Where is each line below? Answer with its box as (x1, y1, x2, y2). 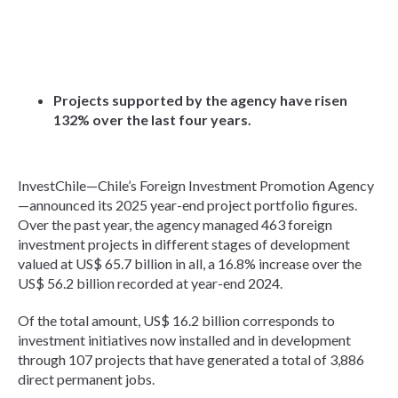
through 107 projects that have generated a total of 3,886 (18, 351, 364, 369)
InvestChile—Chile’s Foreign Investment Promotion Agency (18, 177, 374, 195)
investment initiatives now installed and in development (18, 331, 351, 349)
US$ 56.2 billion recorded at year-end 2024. (18, 275, 283, 292)
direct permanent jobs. (18, 370, 155, 388)
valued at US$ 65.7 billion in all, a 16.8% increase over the (18, 255, 362, 273)
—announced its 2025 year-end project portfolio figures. (18, 196, 357, 214)
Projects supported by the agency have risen (53, 92, 347, 109)
